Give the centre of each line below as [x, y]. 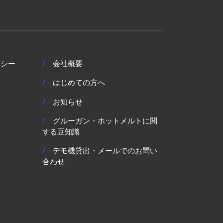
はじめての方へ [79, 83]
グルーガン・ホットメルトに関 [105, 121]
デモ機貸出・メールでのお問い [105, 151]
